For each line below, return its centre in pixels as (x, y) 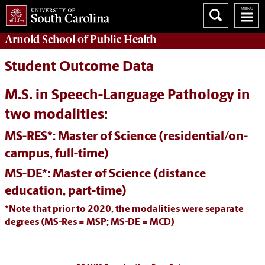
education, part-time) (66, 192)
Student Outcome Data (79, 68)
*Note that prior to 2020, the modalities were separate (124, 210)
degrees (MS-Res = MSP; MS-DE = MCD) (90, 223)
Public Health (123, 39)
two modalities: (56, 116)
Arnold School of (47, 39)
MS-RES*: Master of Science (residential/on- (126, 137)
